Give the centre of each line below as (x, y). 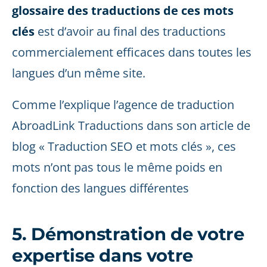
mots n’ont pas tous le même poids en (117, 167)
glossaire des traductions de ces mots (123, 10)
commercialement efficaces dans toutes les (132, 52)
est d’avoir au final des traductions (130, 31)
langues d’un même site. (79, 73)
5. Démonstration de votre (128, 234)
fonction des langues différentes (100, 188)
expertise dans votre (103, 255)
